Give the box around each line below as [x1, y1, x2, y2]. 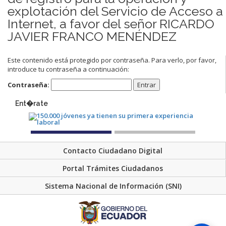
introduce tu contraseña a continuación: [8, 64, 129, 74]
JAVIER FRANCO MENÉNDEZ [8, 28, 177, 44]
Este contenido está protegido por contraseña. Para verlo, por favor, [8, 55, 216, 65]
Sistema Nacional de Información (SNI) [44, 181, 182, 191]
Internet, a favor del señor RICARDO [8, 16, 214, 31]
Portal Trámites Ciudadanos [63, 163, 163, 174]
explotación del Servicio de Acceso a [8, 3, 223, 19]
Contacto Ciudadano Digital [63, 146, 162, 156]
